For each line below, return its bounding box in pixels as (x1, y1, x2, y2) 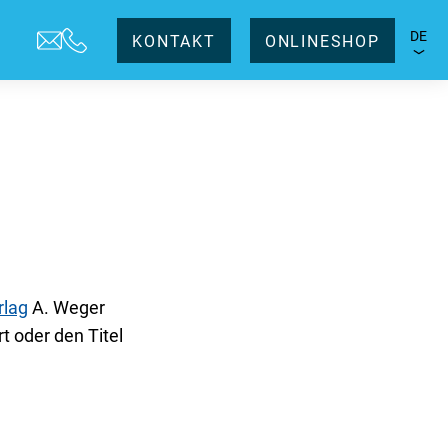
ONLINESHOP (264, 31, 380, 51)
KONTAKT (132, 31, 216, 51)
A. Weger (27, 297, 105, 318)
